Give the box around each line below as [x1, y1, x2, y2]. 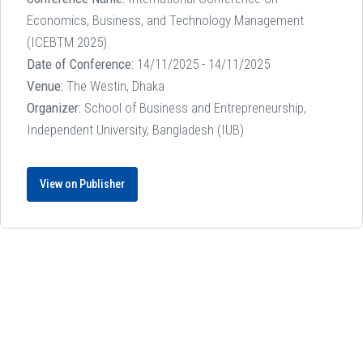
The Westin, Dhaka [63, 78, 164, 95]
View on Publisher [40, 177, 125, 192]
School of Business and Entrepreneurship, [81, 100, 306, 117]
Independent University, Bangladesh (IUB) [27, 122, 244, 139]
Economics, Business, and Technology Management [27, 12, 304, 29]
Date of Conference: [27, 56, 134, 73]
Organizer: [27, 100, 81, 117]
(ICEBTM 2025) [27, 34, 107, 51]
